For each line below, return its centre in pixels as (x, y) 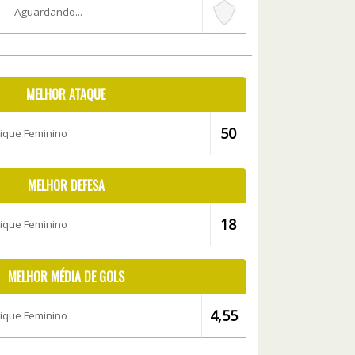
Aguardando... (48, 12)
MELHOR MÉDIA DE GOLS (66, 277)
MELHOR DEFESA (66, 185)
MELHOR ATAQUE (66, 94)
